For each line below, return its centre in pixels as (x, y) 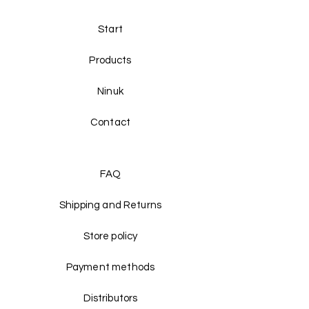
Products (110, 60)
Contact (110, 122)
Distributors (110, 298)
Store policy (110, 236)
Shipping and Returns (110, 205)
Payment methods (110, 267)
